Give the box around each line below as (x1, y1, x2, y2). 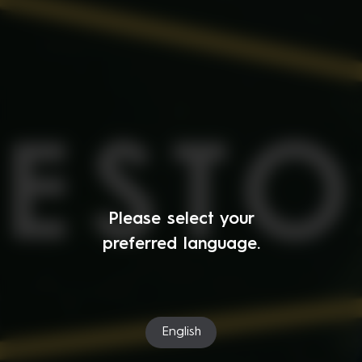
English (161, 326, 201, 339)
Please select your (107, 211, 255, 229)
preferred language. (102, 236, 260, 254)
